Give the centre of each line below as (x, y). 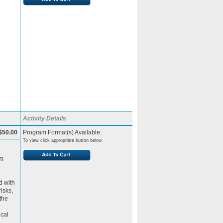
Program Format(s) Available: (62, 132)
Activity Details (45, 118)
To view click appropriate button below (62, 140)
